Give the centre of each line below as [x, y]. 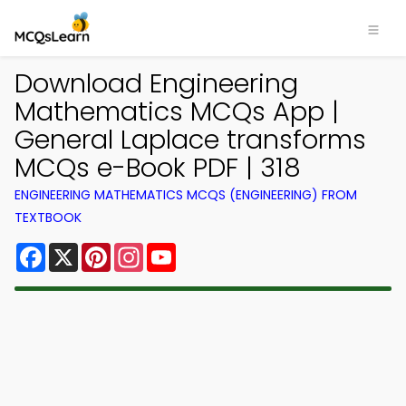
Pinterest [143, 250]
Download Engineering [156, 83]
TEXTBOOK [48, 217]
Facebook [81, 250]
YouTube [207, 250]
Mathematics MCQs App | [177, 111]
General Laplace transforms [190, 140]
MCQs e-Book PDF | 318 [158, 168]
